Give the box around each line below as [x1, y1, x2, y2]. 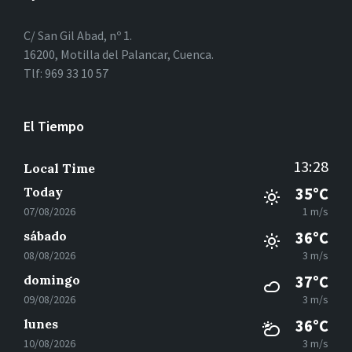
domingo [24, 272, 80, 288]
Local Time [24, 160, 95, 177]
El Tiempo [24, 117, 84, 136]
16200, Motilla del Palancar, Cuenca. [24, 46, 214, 63]
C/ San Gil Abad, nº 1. [24, 27, 132, 44]
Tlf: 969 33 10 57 [24, 65, 108, 82]
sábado [24, 228, 67, 244]
